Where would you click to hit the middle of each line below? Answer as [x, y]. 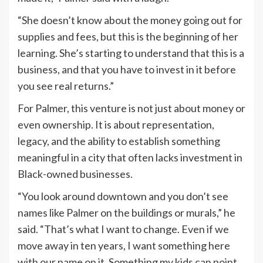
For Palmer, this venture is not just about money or [131, 108]
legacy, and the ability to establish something [119, 141]
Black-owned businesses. [75, 173]
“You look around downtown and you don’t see [123, 196]
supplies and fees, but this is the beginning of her [128, 36]
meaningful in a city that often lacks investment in [130, 157]
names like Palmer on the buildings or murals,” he [127, 212]
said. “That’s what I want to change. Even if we [123, 229]
